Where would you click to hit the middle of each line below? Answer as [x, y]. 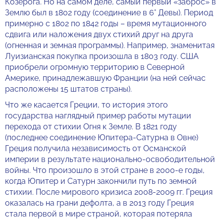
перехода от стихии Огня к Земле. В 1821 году [91, 127]
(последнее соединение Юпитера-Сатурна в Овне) [102, 138]
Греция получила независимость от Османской [96, 148]
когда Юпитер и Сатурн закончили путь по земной [101, 181]
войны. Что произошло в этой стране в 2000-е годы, [105, 170]
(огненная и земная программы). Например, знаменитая [110, 45]
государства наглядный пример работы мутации [98, 116]
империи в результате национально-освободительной [110, 159]
